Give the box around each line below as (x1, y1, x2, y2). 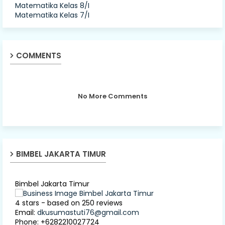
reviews (94, 197, 123, 208)
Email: (15, 207, 37, 217)
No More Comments (78, 91, 147, 101)
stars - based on (20, 197, 82, 208)
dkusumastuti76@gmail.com (37, 207, 139, 217)
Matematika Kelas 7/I (15, 10, 89, 20)
